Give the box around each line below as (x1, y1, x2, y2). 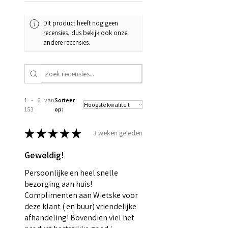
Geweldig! (24, 149, 64, 161)
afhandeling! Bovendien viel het (24, 212, 134, 223)
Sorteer (54, 96, 75, 104)
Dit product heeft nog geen (43, 19, 119, 28)
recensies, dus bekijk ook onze (43, 28, 128, 38)
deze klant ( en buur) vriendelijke (24, 201, 136, 212)
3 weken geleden (93, 128, 142, 138)
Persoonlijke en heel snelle (24, 167, 118, 178)
